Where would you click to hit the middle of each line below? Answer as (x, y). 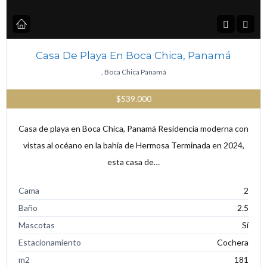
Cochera (233, 242)
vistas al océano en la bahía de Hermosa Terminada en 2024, (133, 145)
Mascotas (37, 225)
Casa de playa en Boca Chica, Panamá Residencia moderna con (133, 128)
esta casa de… (133, 162)
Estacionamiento (50, 242)
